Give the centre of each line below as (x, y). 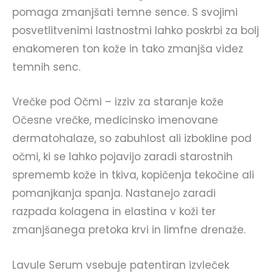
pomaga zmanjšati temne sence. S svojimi (125, 12)
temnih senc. (46, 67)
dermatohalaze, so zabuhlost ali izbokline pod (132, 139)
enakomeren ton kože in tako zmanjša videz (128, 49)
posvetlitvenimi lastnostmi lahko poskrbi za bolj (136, 31)
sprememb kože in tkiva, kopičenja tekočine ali (133, 175)
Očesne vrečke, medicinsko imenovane (115, 120)
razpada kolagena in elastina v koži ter (114, 212)
